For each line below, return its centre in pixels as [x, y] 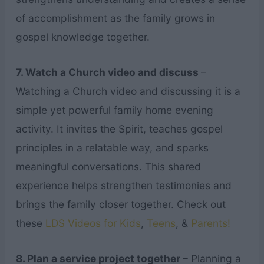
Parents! [209, 223]
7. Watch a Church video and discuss [108, 72]
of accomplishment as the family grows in [115, 18]
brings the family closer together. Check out [121, 204]
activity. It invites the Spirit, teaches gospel [119, 129]
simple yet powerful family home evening [114, 110]
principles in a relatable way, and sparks [112, 148]
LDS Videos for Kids [93, 223]
